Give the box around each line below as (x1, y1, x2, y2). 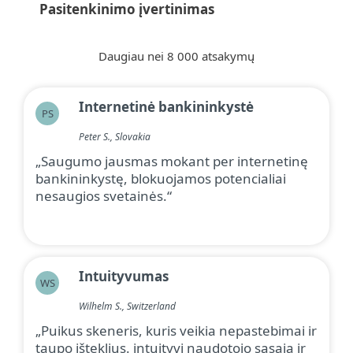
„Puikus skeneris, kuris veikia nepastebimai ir (35, 321, 317, 340)
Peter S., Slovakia (79, 130, 150, 144)
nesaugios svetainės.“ (35, 187, 172, 206)
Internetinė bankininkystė (79, 98, 254, 117)
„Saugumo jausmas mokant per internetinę (35, 152, 308, 171)
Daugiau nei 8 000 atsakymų (98, 48, 255, 65)
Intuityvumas (79, 267, 169, 286)
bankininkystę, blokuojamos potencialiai (35, 169, 286, 188)
